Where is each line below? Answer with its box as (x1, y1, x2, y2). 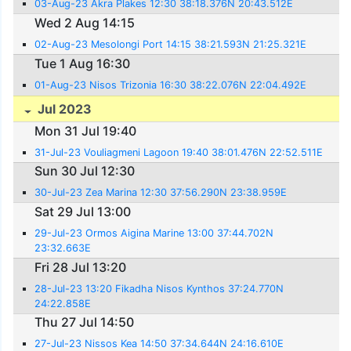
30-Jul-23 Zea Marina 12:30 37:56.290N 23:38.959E (34, 186, 288, 199)
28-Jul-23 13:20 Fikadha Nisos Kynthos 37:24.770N (34, 282, 284, 295)
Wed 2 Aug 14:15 (34, 15, 136, 31)
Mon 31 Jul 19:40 (34, 122, 137, 139)
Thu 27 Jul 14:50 (34, 314, 135, 331)
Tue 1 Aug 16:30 (34, 55, 131, 71)
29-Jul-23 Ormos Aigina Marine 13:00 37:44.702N (34, 227, 274, 239)
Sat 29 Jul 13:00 (34, 204, 132, 219)
